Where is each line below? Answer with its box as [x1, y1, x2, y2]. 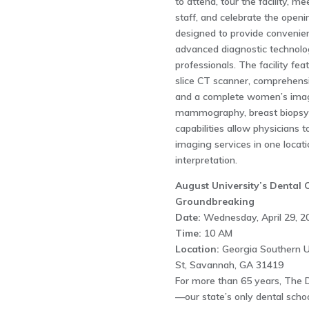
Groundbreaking [175, 195, 255, 208]
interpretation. [175, 153, 237, 166]
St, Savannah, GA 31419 [175, 258, 283, 271]
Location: [175, 242, 219, 255]
